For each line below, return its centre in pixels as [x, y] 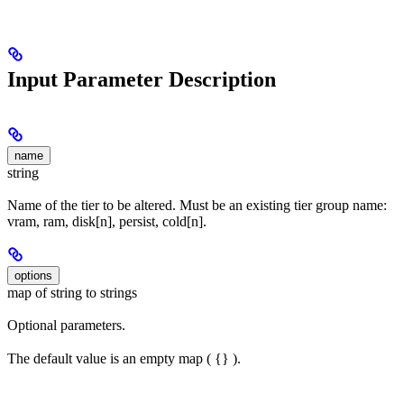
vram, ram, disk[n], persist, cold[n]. [107, 222]
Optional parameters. [66, 326]
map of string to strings [72, 293]
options [33, 276]
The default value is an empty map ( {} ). [124, 358]
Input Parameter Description [142, 79]
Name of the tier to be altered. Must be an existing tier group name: [197, 206]
